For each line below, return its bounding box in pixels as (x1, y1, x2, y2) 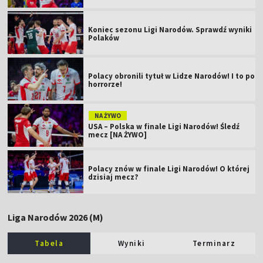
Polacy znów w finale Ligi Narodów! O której (88, 163, 250, 174)
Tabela (35, 238, 64, 248)
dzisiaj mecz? (88, 171, 139, 182)
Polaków (88, 32, 120, 43)
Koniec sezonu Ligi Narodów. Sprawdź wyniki (88, 24, 252, 35)
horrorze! (88, 79, 123, 89)
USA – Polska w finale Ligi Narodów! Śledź (88, 121, 240, 131)
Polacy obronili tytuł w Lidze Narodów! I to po (88, 70, 255, 81)
